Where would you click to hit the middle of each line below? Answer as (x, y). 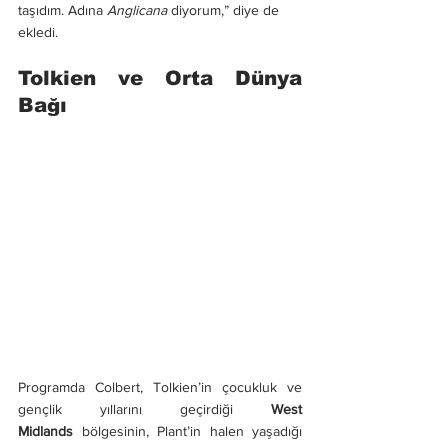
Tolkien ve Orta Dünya (160, 78)
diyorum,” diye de (225, 10)
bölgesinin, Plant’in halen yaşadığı (187, 431)
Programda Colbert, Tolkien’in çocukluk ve (160, 387)
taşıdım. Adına (62, 10)
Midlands (45, 431)
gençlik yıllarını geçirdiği (144, 409)
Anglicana (137, 10)
